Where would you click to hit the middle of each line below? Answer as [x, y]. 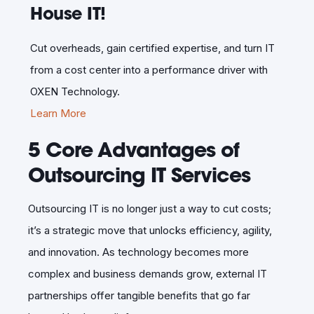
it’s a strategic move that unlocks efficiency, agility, [150, 230]
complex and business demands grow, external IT [148, 273]
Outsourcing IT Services [139, 174]
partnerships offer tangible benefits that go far [139, 295]
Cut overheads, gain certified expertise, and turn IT [152, 48]
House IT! [68, 13]
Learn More [58, 113]
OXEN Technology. [75, 91]
